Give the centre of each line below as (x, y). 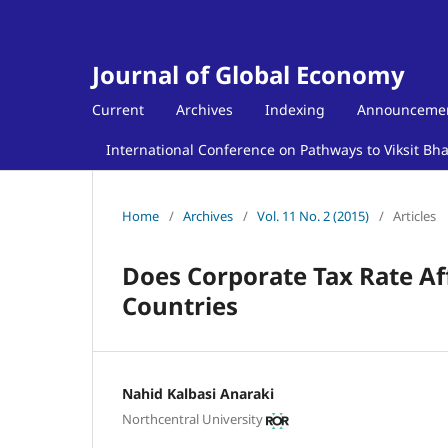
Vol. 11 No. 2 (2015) (313, 215)
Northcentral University (192, 419)
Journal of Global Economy (248, 74)
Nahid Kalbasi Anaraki (198, 393)
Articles (414, 215)
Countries (180, 305)
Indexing (295, 109)
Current (118, 109)
